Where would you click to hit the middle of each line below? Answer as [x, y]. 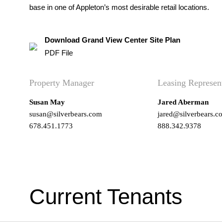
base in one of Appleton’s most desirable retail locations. [119, 7]
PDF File [59, 53]
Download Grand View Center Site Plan [112, 40]
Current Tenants [106, 196]
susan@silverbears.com [66, 114]
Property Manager [62, 83]
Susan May [47, 102]
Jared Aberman [183, 102]
